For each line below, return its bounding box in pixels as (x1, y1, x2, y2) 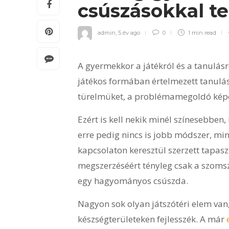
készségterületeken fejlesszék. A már (78, 213, 226, 225)
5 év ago (118, 29, 140, 36)
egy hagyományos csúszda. (78, 175, 188, 187)
